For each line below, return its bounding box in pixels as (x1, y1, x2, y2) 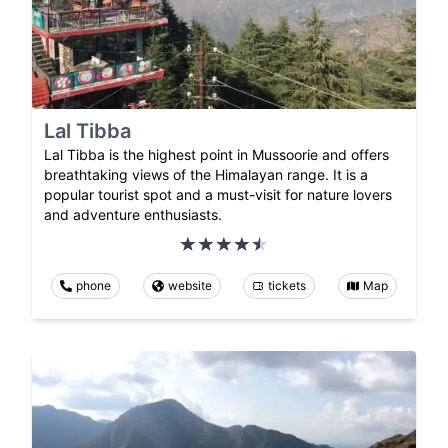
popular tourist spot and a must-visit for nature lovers (44, 185, 392, 203)
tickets (268, 277, 307, 293)
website (167, 277, 212, 293)
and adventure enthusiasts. (44, 205, 222, 223)
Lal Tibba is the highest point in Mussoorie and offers (44, 145, 389, 163)
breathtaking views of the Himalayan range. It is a (44, 165, 368, 183)
